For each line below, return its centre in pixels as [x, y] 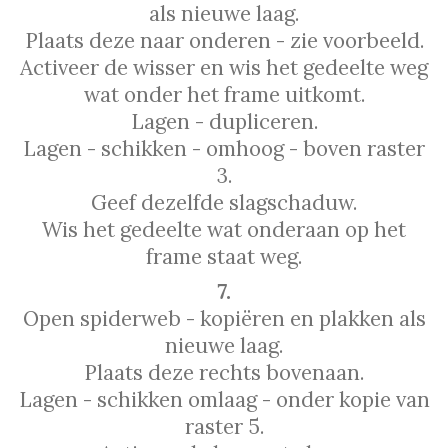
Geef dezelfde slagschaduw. [224, 202]
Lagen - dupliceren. [224, 121]
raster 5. [224, 427]
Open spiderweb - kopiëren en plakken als [224, 319]
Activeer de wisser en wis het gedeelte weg [224, 67]
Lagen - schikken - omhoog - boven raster [224, 148]
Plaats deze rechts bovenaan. [224, 373]
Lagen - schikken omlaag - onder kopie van [224, 400]
